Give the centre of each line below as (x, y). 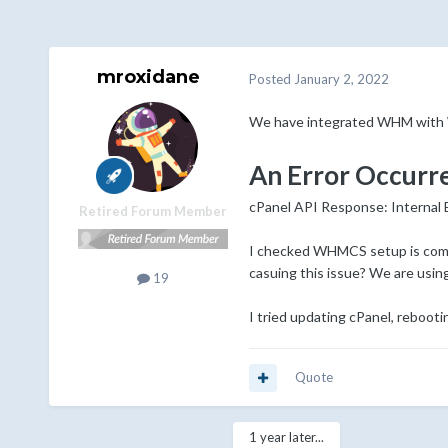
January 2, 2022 (341, 78)
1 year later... (286, 437)
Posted (271, 78)
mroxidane (149, 77)
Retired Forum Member (152, 211)
